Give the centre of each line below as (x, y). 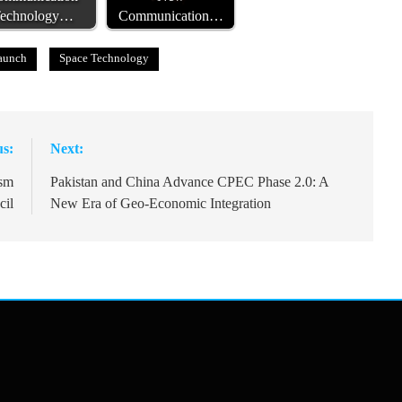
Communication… (170, 17)
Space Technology (104, 58)
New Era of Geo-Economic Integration (161, 204)
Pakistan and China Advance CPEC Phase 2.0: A (190, 182)
